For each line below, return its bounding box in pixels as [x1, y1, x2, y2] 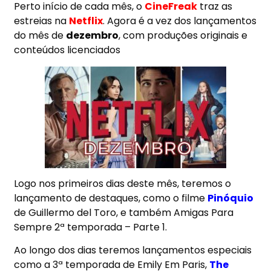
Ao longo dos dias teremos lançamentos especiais [14, 243, 252, 258]
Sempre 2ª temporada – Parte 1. [14, 220, 168, 235]
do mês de [14, 28, 67, 43]
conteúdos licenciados [14, 43, 121, 57]
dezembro [66, 28, 119, 43]
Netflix [69, 14, 103, 28]
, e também [116, 206, 174, 220]
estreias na [14, 14, 70, 28]
